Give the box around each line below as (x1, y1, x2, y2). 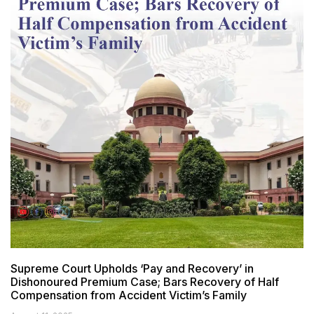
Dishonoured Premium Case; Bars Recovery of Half (11, 275, 279, 289)
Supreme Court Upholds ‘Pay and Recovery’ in (11, 261, 254, 276)
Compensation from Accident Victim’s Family (11, 288, 247, 303)
